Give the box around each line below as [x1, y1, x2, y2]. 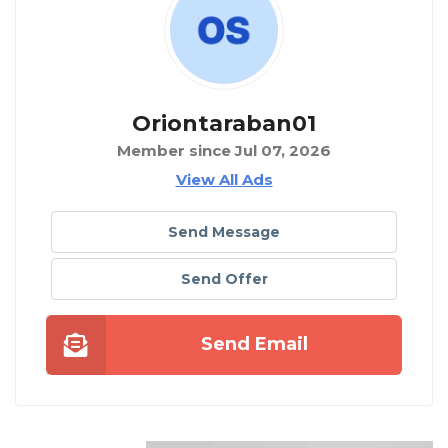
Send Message [168, 223, 280, 242]
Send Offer [180, 270, 268, 289]
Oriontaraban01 [132, 110, 316, 138]
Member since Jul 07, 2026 [117, 141, 331, 161]
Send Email [200, 333, 308, 356]
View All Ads [175, 170, 273, 190]
